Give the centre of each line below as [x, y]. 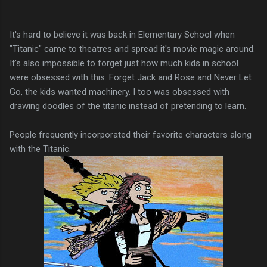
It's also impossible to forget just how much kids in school [124, 63]
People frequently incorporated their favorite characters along [131, 134]
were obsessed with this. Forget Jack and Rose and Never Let [131, 77]
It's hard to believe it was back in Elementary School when [122, 34]
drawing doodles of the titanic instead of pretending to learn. [128, 106]
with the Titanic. [40, 149]
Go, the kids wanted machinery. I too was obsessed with [119, 91]
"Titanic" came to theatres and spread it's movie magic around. [132, 49]
